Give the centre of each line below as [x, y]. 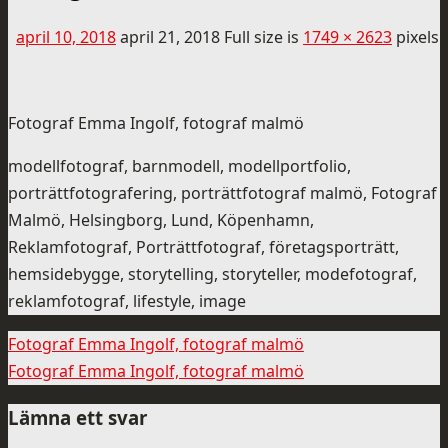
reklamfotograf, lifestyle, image [127, 300]
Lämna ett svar [77, 417]
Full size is [263, 36]
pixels [415, 36]
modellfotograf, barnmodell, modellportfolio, [179, 165]
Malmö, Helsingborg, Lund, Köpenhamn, [161, 219]
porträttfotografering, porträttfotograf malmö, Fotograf [222, 192]
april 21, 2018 [170, 36]
